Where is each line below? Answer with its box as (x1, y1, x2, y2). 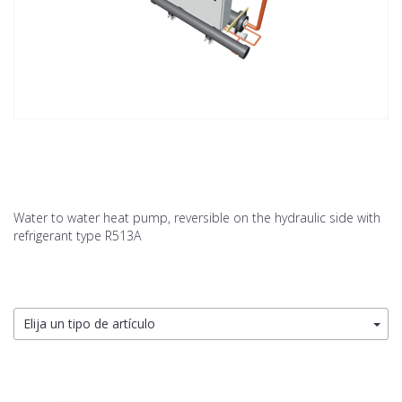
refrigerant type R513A (13, 227, 141, 245)
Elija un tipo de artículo (23, 315, 155, 333)
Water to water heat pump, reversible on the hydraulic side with (13, 209, 380, 227)
